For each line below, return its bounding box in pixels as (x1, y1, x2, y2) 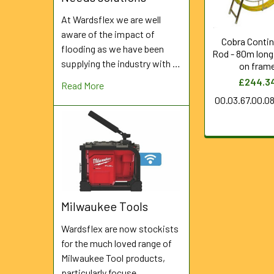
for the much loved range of (61, 237, 172, 249)
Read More (61, 80, 104, 92)
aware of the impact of (61, 28, 155, 40)
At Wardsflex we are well (61, 13, 161, 26)
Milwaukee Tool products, (61, 251, 165, 264)
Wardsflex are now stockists (61, 222, 179, 234)
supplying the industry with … (61, 57, 180, 70)
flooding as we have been (61, 43, 164, 55)
